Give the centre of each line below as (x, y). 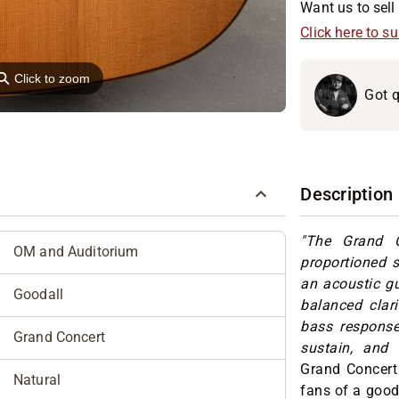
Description (347, 195)
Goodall (39, 294)
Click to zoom (53, 79)
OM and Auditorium (76, 251)
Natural (37, 379)
